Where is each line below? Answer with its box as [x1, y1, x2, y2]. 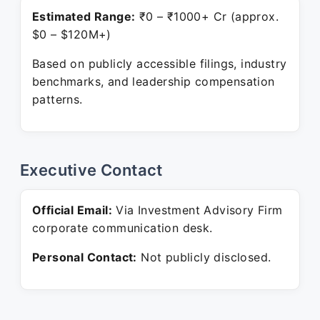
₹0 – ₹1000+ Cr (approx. [135, 9, 279, 24]
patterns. [32, 92, 83, 106]
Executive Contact [20, 161, 163, 179]
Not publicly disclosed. [136, 250, 271, 264]
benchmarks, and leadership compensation [32, 74, 275, 89]
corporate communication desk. [32, 221, 213, 235]
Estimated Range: [32, 9, 136, 24]
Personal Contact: [32, 250, 137, 264]
